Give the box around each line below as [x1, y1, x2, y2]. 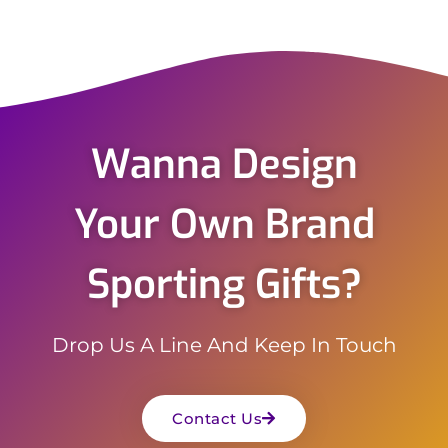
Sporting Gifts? [86, 257, 362, 311]
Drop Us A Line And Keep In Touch [51, 332, 397, 357]
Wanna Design [90, 137, 358, 191]
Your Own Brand [73, 197, 375, 251]
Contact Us [172, 408, 263, 428]
